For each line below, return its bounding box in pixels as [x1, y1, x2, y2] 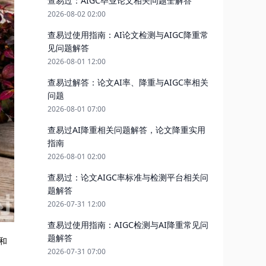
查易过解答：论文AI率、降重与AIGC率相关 [47, 77, 208, 88]
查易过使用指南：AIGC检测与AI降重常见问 [47, 219, 208, 230]
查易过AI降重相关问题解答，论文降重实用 [47, 124, 205, 135]
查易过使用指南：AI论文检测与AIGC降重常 [47, 29, 208, 40]
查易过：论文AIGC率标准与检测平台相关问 [47, 172, 208, 183]
